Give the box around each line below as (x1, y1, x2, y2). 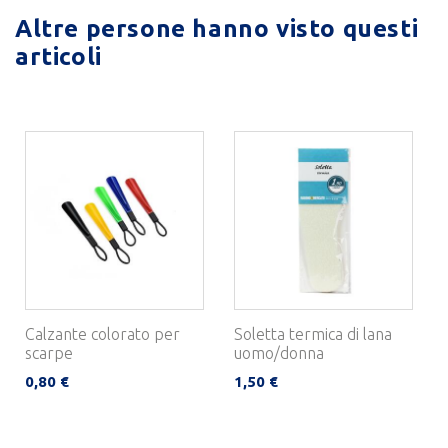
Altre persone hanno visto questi (15, 14, 419, 42)
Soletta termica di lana (234, 324, 392, 343)
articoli (15, 42, 102, 70)
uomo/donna (234, 343, 324, 362)
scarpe (25, 343, 73, 362)
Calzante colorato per (25, 324, 180, 343)
